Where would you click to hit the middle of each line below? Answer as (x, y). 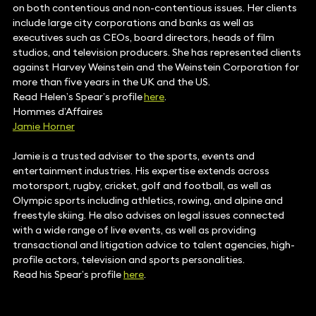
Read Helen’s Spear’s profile (78, 97)
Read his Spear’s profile (68, 275)
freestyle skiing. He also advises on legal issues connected (148, 215)
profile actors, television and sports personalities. (128, 260)
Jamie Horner (43, 127)
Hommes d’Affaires (57, 112)
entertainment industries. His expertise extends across (141, 171)
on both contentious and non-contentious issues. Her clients (154, 8)
